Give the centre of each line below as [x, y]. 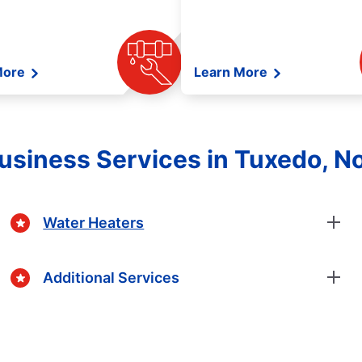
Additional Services [112, 277]
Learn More [232, 72]
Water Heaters [94, 222]
